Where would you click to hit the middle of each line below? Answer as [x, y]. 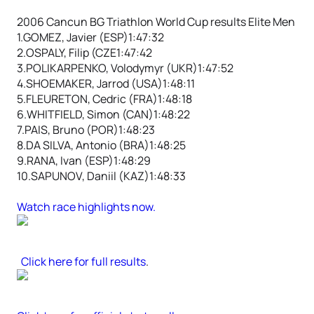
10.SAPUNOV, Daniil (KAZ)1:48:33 [101, 176]
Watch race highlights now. [86, 207]
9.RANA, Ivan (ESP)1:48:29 [84, 161]
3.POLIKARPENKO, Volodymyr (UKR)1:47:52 [125, 68]
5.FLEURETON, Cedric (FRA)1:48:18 [104, 99]
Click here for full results [83, 261]
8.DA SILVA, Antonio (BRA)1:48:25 [101, 145]
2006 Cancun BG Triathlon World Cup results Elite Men [156, 22]
